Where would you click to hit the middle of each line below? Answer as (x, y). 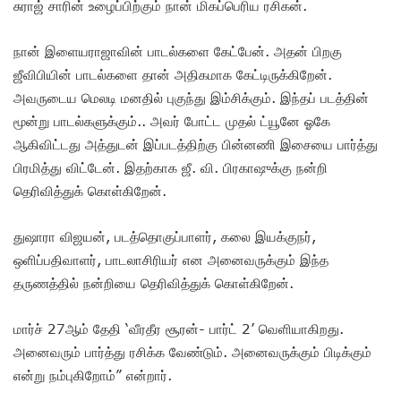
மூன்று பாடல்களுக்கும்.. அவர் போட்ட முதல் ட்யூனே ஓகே (172, 121)
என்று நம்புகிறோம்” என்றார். (95, 375)
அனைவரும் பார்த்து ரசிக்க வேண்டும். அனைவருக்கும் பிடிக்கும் (192, 352)
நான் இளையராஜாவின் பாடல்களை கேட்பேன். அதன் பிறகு (178, 51)
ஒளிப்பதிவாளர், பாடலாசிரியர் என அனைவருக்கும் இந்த (171, 260)
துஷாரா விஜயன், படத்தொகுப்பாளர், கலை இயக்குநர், (165, 237)
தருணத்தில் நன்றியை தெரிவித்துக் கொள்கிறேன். (156, 283)
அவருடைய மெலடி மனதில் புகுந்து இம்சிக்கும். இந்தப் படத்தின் (191, 98)
